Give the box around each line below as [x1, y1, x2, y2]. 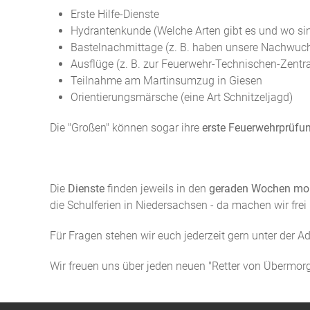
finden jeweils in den [104, 182, 209, 195]
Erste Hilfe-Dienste [71, 8, 162, 21]
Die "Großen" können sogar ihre [50, 121, 202, 134]
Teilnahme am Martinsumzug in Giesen [71, 74, 262, 87]
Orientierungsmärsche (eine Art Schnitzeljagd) [71, 91, 293, 104]
